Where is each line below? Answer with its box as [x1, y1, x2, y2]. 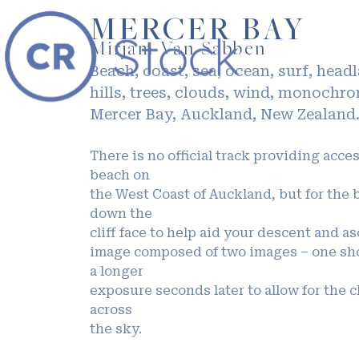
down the [90, 206, 152, 222]
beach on [90, 167, 150, 184]
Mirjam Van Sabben [90, 40, 267, 61]
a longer [90, 264, 143, 280]
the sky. [90, 321, 142, 337]
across [90, 302, 132, 318]
